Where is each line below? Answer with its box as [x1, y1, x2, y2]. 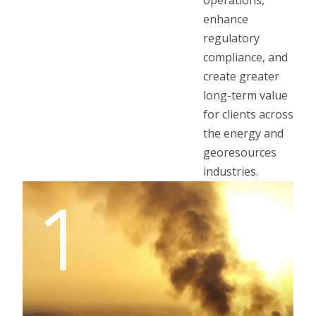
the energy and [203, 126, 284, 142]
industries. [203, 164, 258, 180]
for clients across [203, 107, 293, 123]
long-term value [203, 87, 288, 104]
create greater [203, 68, 279, 85]
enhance [203, 11, 248, 28]
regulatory [203, 30, 260, 47]
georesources [203, 145, 276, 161]
